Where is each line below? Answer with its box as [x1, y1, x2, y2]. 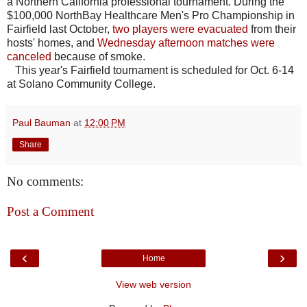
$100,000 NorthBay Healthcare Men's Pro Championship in [7, 10, 295, 22]
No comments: [7, 174, 84, 189]
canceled [7, 51, 51, 63]
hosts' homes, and [7, 37, 97, 49]
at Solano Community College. [7, 78, 156, 90]
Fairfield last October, [7, 23, 112, 36]
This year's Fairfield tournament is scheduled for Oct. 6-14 [7, 64, 294, 77]
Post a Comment [7, 204, 94, 219]
